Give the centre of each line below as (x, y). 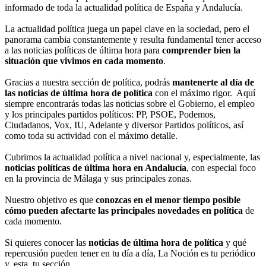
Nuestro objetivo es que (50, 200)
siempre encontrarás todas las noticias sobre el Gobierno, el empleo (130, 104)
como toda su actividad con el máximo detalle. (91, 136)
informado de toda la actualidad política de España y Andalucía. (124, 8)
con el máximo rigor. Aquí (204, 93)
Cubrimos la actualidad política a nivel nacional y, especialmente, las (132, 157)
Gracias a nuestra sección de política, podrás (88, 83)
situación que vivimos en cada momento (84, 61)
